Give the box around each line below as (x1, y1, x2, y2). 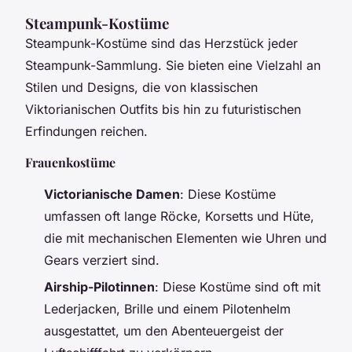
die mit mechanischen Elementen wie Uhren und (44, 229, 327, 246)
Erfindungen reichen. (25, 123, 148, 139)
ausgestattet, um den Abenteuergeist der (44, 323, 284, 339)
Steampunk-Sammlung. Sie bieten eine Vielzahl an (25, 57, 321, 73)
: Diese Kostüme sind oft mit (155, 279, 321, 295)
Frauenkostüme (25, 153, 115, 170)
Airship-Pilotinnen (44, 279, 155, 295)
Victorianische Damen (44, 185, 180, 202)
